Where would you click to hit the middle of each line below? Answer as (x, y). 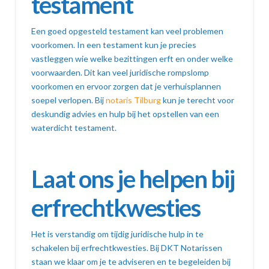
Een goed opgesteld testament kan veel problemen (127, 31)
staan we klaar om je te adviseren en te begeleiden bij (131, 262)
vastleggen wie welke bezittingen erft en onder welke (132, 59)
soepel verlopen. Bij (67, 100)
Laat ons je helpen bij (133, 179)
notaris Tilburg (133, 100)
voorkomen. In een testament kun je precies (113, 45)
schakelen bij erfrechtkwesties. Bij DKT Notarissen (126, 248)
